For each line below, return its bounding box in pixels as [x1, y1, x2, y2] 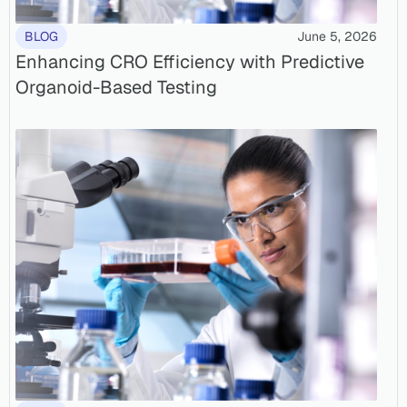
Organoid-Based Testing [15, 75, 217, 100]
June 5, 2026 [297, 28, 377, 45]
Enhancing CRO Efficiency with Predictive [15, 50, 364, 74]
